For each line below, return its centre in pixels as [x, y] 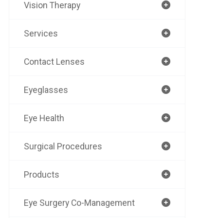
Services [41, 33]
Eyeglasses [46, 90]
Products [41, 174]
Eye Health [44, 118]
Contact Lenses [54, 62]
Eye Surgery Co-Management [79, 203]
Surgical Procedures [63, 146]
